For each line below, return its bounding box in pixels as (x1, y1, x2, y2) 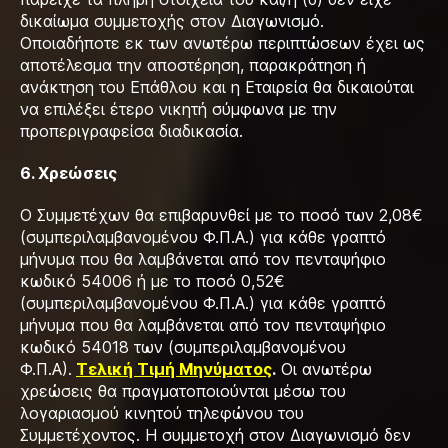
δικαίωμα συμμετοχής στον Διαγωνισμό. (20, 11, 324, 31)
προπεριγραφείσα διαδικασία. (20, 121, 268, 141)
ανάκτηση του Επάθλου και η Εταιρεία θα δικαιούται (20, 77, 414, 97)
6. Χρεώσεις (20, 163, 117, 183)
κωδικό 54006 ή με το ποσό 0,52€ (20, 271, 285, 291)
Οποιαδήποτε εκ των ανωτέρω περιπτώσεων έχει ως (20, 33, 425, 53)
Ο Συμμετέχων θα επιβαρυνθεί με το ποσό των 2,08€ (20, 205, 423, 225)
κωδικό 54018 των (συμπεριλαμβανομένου (20, 337, 346, 357)
